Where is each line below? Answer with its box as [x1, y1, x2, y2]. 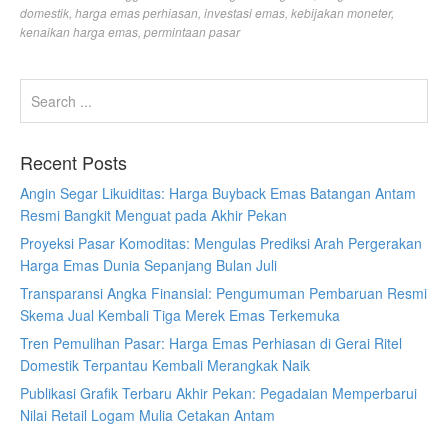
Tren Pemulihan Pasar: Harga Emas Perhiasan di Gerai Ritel [20, 333, 402, 353]
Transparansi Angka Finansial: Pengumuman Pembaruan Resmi [20, 283, 427, 303]
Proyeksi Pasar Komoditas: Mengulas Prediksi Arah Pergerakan [20, 233, 422, 253]
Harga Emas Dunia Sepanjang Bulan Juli [20, 255, 277, 275]
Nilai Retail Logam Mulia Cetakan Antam [20, 405, 275, 425]
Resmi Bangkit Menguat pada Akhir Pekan [20, 205, 287, 225]
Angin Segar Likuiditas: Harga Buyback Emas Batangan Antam [20, 183, 416, 203]
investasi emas [204, 4, 285, 21]
